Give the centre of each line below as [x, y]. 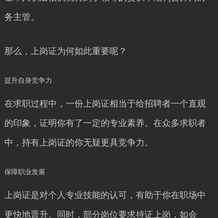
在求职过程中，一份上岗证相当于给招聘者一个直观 [105, 104]
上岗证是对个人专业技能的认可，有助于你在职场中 [105, 195]
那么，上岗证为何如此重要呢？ [65, 51]
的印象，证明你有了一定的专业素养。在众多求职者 [105, 123]
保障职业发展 [25, 172]
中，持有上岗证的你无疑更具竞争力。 [79, 143]
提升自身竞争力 [28, 81]
